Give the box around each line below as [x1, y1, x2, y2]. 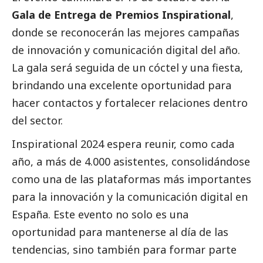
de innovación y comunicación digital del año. [12, 43, 240, 58]
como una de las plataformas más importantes [12, 172, 251, 187]
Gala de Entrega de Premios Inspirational [12, 8, 231, 22]
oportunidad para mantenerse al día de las [12, 225, 228, 240]
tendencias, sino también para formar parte [12, 242, 237, 257]
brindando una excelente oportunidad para [12, 78, 231, 93]
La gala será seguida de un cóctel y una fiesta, [12, 60, 243, 75]
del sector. [12, 113, 63, 128]
